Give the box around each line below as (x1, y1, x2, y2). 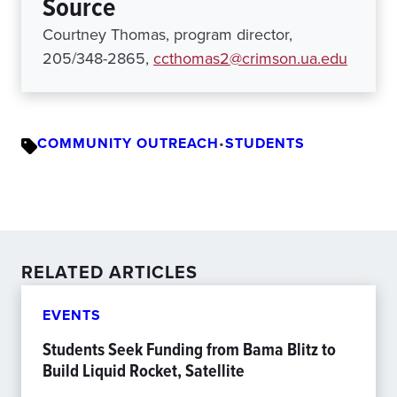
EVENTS (43, 305, 101, 325)
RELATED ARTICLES (21, 259, 198, 285)
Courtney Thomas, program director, (43, 23, 292, 46)
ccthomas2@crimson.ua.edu (153, 47, 347, 70)
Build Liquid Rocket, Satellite (43, 357, 245, 384)
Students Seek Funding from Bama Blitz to (43, 336, 336, 362)
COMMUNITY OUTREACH (37, 133, 219, 153)
